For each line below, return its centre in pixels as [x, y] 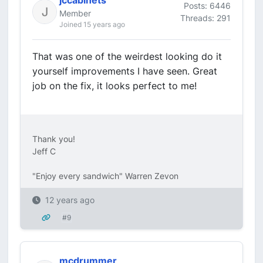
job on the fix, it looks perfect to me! [114, 86]
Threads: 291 [205, 18]
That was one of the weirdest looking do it [127, 56]
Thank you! [54, 139]
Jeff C [44, 151]
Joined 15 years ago [92, 24]
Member [75, 13]
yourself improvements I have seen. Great [125, 71]
